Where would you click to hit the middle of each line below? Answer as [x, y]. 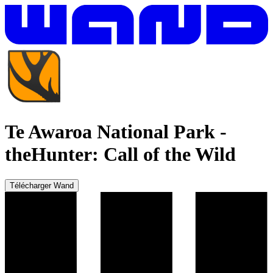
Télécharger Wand [42, 185]
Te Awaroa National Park [110, 132]
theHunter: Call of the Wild [120, 154]
